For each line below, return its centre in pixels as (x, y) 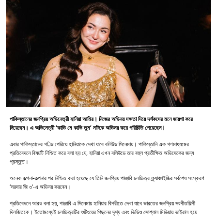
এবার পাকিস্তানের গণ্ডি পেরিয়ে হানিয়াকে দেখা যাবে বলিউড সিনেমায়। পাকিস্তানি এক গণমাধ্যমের (99, 144)
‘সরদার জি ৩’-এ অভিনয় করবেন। (41, 186)
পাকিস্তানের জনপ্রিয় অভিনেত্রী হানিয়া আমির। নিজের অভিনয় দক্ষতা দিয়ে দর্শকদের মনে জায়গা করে (101, 119)
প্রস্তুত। (20, 161)
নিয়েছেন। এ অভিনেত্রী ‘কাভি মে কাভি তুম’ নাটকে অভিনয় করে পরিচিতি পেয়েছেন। (88, 127)
